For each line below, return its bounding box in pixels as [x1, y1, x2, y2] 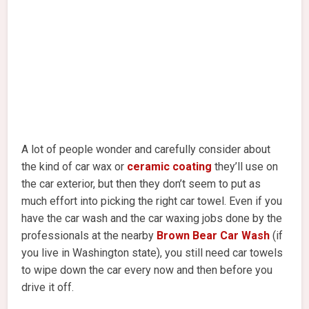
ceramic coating [127, 160, 212, 174]
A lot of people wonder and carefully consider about [21, 143, 271, 157]
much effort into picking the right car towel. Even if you [21, 195, 283, 208]
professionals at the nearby [21, 229, 157, 243]
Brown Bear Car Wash [157, 229, 270, 243]
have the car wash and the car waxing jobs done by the [21, 212, 283, 226]
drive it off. [21, 281, 74, 295]
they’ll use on [212, 160, 279, 174]
